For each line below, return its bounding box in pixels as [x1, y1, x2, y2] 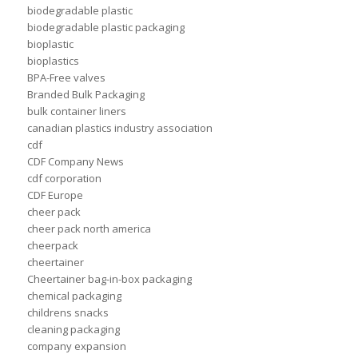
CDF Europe [26, 188, 83, 203]
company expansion [26, 339, 126, 354]
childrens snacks [26, 305, 109, 320]
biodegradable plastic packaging [26, 20, 185, 35]
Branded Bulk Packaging [26, 87, 145, 102]
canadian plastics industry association [26, 121, 213, 136]
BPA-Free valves [26, 70, 105, 86]
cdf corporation [26, 171, 101, 186]
